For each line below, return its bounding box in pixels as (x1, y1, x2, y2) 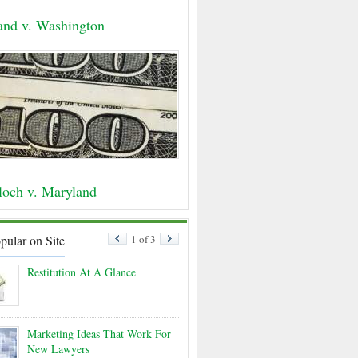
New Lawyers (27, 341, 89, 356)
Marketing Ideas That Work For (27, 326, 171, 341)
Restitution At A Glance (27, 265, 136, 280)
